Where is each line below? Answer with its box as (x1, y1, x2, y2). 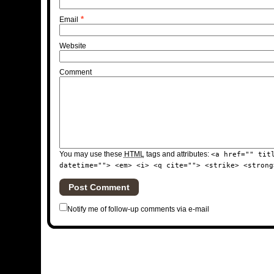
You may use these (59, 150, 124, 158)
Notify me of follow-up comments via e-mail (67, 205, 209, 214)
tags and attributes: (144, 150, 211, 158)
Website (59, 42, 86, 50)
